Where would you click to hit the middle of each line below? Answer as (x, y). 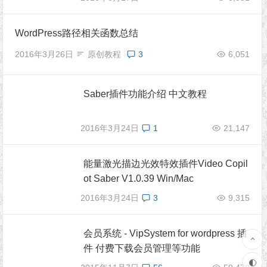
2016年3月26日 (44, 54)
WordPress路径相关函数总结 (77, 33)
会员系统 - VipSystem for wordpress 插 (165, 233)
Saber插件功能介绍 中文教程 (145, 94)
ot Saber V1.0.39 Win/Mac (139, 178)
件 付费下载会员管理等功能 (142, 248)
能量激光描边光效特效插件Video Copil (166, 164)
